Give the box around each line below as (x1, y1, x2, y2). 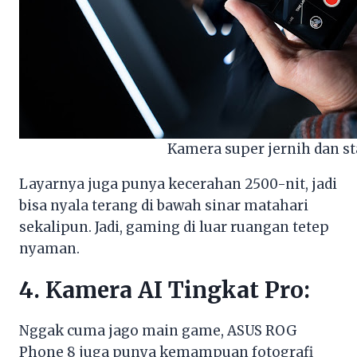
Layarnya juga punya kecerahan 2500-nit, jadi (19, 175, 337, 194)
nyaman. (19, 240, 80, 258)
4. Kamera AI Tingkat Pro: (19, 276, 310, 305)
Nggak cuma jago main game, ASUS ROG (19, 322, 297, 340)
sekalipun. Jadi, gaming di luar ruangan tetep (19, 218, 329, 237)
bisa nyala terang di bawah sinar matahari (19, 197, 308, 215)
